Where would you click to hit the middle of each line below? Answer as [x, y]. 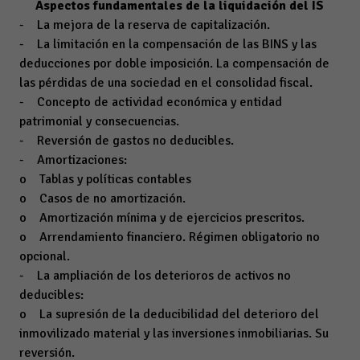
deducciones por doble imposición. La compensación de [174, 63]
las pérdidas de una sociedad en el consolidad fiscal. [166, 83]
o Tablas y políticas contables [105, 179]
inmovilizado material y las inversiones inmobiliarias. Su [174, 333]
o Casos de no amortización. [102, 198]
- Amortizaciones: [73, 160]
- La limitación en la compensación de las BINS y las [168, 44]
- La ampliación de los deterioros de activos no [155, 276]
